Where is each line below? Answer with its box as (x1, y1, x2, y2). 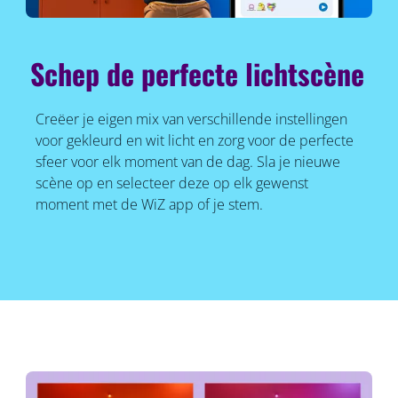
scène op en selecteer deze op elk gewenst (35, 173, 308, 194)
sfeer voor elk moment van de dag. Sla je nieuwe (35, 152, 340, 172)
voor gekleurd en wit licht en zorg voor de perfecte (35, 131, 354, 151)
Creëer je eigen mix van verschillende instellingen (35, 109, 347, 130)
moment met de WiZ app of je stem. (35, 195, 263, 215)
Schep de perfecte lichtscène (30, 52, 365, 95)
